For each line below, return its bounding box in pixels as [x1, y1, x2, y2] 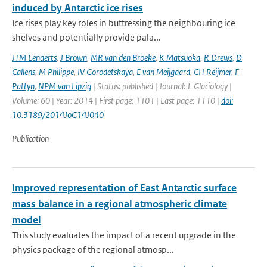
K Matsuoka [159, 52, 200, 63]
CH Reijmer [194, 66, 231, 77]
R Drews [204, 52, 232, 63]
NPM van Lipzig [38, 80, 91, 92]
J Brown [60, 52, 87, 63]
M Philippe [39, 66, 74, 77]
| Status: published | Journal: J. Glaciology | [91, 80, 232, 92]
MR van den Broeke [91, 52, 156, 63]
